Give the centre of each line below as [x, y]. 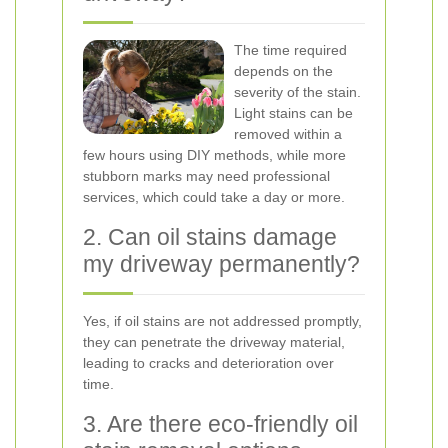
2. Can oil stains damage [210, 237]
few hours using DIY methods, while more [214, 155]
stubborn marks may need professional [206, 176]
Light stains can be [293, 113]
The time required [290, 50]
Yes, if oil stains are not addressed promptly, [222, 321]
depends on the [283, 71]
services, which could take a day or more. [214, 197]
